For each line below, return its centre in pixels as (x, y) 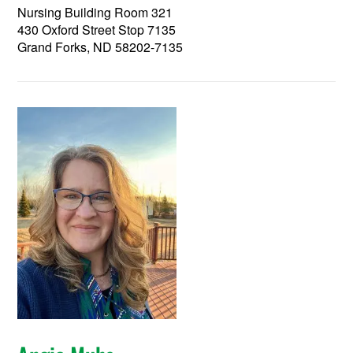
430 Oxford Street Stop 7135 (97, 29)
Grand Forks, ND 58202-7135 (100, 46)
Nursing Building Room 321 (95, 12)
